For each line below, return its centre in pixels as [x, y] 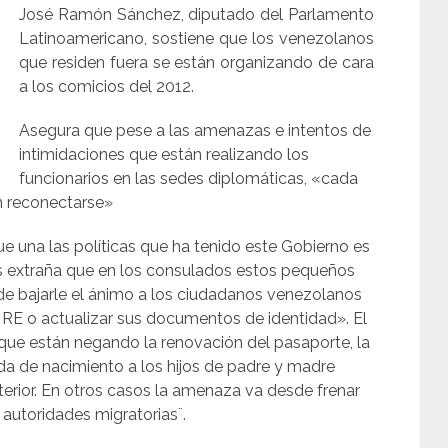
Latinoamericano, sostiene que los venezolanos [196, 38]
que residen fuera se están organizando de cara [196, 62]
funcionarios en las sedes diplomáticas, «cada [189, 178]
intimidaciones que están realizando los [164, 154]
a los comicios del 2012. [107, 86]
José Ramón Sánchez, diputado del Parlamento [196, 14]
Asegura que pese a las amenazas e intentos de [195, 130]
